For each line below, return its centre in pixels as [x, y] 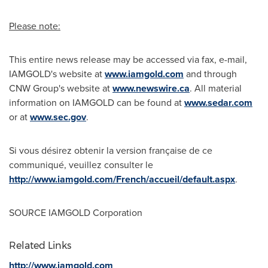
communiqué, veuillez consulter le [81, 165]
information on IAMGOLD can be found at [97, 103]
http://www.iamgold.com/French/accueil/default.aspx [122, 179]
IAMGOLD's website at [57, 74]
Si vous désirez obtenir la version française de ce [111, 150]
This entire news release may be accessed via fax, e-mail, [128, 60]
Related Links [40, 246]
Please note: [35, 26]
